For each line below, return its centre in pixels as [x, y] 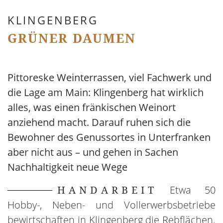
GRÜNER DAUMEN [72, 38]
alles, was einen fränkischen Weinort [92, 108]
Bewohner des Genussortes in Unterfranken [109, 137]
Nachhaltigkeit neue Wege [67, 167]
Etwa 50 [193, 190]
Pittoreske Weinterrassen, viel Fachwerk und [110, 78]
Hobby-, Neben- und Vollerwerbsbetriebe [111, 205]
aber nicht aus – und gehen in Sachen [93, 152]
